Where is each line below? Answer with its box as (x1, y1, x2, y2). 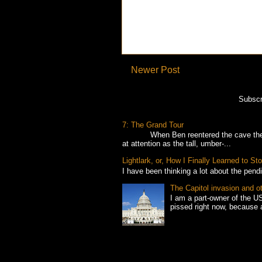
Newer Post (131, 64, 180, 75)
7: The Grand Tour (122, 120, 184, 129)
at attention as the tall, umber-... (122, 139, 231, 149)
